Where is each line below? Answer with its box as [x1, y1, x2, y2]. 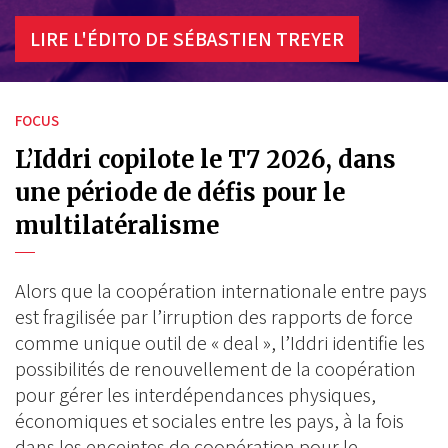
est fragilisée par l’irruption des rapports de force [15, 304, 413, 330]
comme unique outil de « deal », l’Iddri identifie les [15, 330, 425, 356]
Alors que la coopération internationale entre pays [15, 278, 427, 304]
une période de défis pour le [15, 178, 345, 207]
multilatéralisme [15, 211, 219, 240]
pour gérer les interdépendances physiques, [15, 382, 376, 408]
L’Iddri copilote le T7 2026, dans [15, 145, 396, 174]
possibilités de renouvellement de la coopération [15, 356, 416, 382]
